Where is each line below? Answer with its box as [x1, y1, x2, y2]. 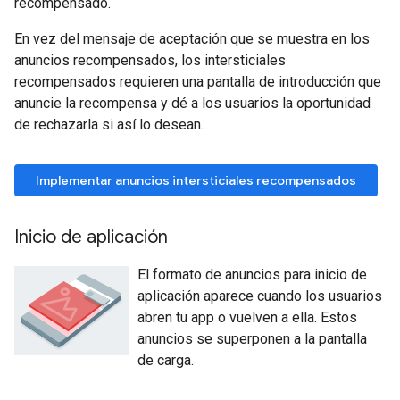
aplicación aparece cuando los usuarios [137, 287, 382, 304]
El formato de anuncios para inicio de [137, 266, 367, 283]
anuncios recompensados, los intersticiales [14, 52, 286, 69]
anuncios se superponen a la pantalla [137, 330, 367, 347]
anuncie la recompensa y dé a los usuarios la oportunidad [14, 95, 371, 112]
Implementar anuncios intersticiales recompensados [36, 172, 356, 188]
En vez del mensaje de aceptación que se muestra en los [14, 30, 370, 47]
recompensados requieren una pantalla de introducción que [14, 73, 381, 90]
